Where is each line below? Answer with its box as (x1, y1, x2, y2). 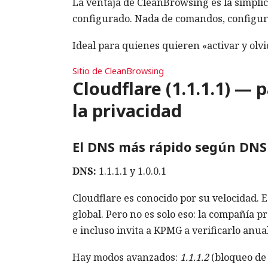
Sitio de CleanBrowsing (72, 65, 164, 77)
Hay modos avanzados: (72, 251, 180, 264)
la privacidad (72, 99, 182, 123)
